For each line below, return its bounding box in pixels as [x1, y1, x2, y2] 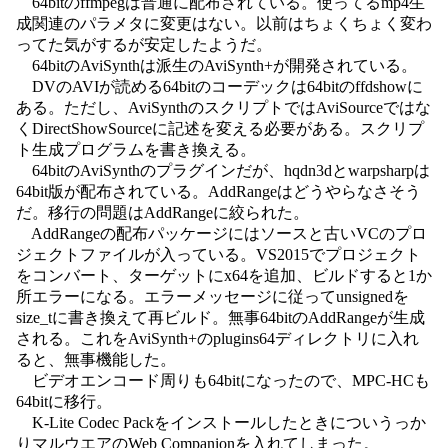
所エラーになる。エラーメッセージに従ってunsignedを [16, 288, 409, 305]
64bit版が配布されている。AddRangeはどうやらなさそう [16, 183, 421, 200]
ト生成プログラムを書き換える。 [16, 141, 256, 158]
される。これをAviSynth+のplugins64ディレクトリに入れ [16, 330, 419, 347]
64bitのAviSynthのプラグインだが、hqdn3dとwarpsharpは [16, 162, 430, 179]
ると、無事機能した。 [16, 351, 176, 368]
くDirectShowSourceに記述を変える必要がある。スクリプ [16, 120, 424, 137]
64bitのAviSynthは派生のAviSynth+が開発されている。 [16, 57, 417, 74]
